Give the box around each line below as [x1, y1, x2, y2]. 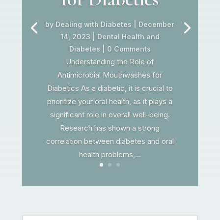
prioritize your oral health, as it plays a [47, 96, 173, 106]
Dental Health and [97, 32, 160, 41]
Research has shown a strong [60, 123, 160, 133]
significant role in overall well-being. [50, 110, 170, 119]
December [138, 20, 175, 28]
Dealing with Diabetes [55, 20, 132, 28]
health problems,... [79, 149, 141, 159]
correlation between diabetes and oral [46, 136, 174, 146]
